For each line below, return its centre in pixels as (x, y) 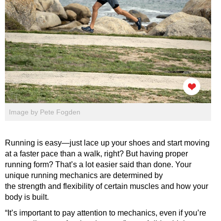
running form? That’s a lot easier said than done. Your (98, 164)
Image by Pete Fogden (45, 112)
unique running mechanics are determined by (84, 175)
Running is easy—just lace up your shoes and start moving (107, 143)
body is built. (27, 197)
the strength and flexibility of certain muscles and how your (107, 186)
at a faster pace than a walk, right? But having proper (96, 153)
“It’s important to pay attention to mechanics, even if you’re (106, 213)
